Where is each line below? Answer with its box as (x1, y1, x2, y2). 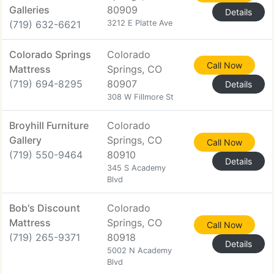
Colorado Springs (9, 48, 91, 61)
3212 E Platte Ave (107, 18, 172, 28)
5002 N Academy (107, 246, 172, 255)
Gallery (9, 134, 42, 146)
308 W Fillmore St (107, 92, 174, 102)
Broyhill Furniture (9, 119, 89, 131)
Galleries (9, 4, 50, 16)
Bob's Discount (9, 202, 80, 214)
